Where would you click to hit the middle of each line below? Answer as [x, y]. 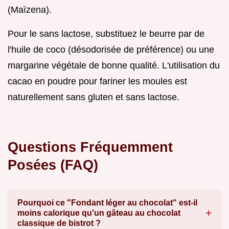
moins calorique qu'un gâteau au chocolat [99, 213]
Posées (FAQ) [53, 165]
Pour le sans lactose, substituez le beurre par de [106, 33]
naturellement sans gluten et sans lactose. [94, 97]
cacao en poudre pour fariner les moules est [97, 81]
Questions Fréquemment [90, 147]
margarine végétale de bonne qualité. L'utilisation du [114, 65]
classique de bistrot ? [59, 223]
